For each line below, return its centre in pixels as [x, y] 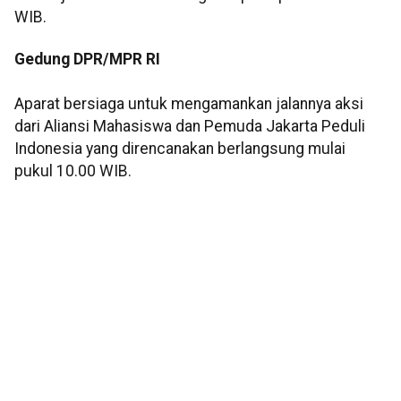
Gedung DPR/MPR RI [87, 60]
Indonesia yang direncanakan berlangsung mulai [180, 149]
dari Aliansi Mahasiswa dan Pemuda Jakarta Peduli [190, 127]
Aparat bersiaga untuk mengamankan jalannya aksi [189, 104]
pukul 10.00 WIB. [73, 171]
